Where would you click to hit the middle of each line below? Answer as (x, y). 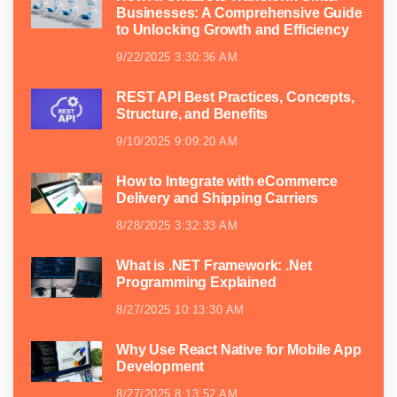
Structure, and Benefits (192, 114)
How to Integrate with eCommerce (227, 182)
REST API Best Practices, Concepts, (235, 97)
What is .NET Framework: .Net (214, 266)
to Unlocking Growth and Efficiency (233, 30)
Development (160, 367)
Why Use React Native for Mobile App (239, 350)
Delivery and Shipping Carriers (218, 198)
